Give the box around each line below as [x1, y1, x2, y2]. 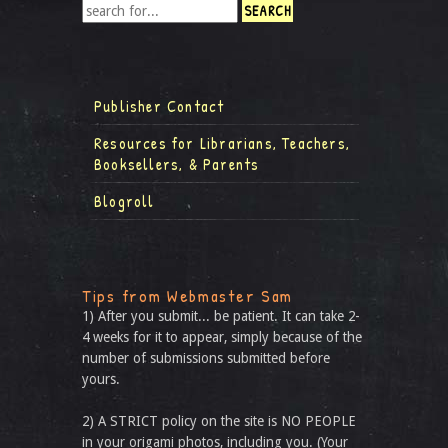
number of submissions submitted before [82, 350, 330, 366]
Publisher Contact [94, 95, 225, 117]
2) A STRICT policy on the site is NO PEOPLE [82, 413, 356, 429]
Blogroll [94, 190, 155, 212]
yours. [82, 371, 120, 387]
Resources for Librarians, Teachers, [94, 132, 350, 154]
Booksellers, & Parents [94, 153, 260, 175]
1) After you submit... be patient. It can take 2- [82, 308, 360, 324]
